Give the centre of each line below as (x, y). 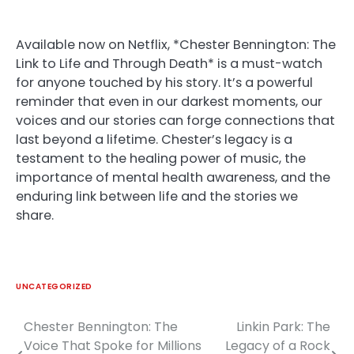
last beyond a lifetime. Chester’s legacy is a (154, 139)
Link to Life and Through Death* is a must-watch (169, 63)
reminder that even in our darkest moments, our (169, 101)
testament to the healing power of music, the (161, 158)
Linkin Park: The (283, 326)
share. (35, 215)
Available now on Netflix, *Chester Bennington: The (176, 44)
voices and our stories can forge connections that (175, 120)
